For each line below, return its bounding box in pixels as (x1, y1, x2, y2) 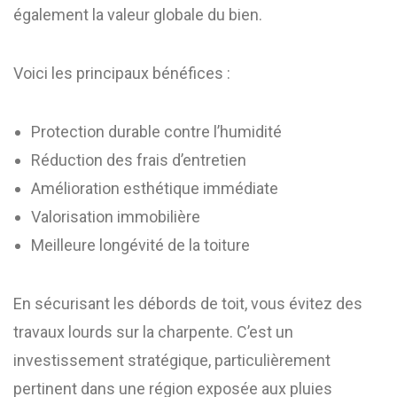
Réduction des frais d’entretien (31, 151, 246, 169)
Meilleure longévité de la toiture (31, 236, 250, 254)
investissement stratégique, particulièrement (13, 351, 331, 370)
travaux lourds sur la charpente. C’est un (13, 323, 293, 341)
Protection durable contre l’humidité (31, 122, 282, 141)
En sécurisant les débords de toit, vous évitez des (13, 294, 362, 313)
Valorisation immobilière (31, 207, 200, 226)
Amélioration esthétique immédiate (31, 179, 278, 198)
